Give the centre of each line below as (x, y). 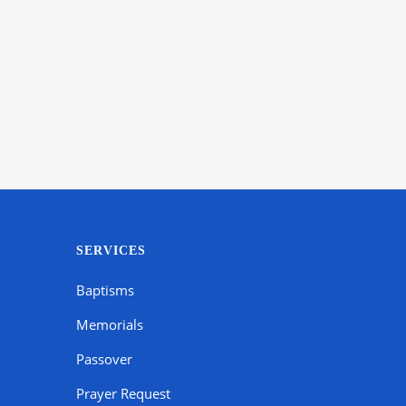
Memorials (110, 324)
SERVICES (111, 251)
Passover (105, 359)
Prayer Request (124, 393)
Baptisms (106, 290)
